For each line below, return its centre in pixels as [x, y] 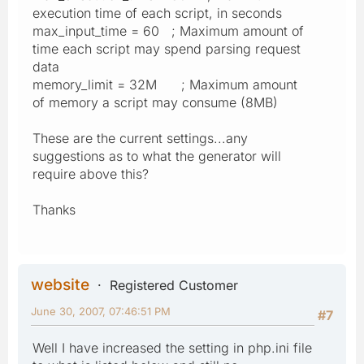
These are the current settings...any [140, 138]
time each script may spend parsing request [167, 48]
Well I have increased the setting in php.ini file [172, 347]
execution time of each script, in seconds [157, 13]
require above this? [91, 173]
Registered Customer [174, 285]
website [60, 284]
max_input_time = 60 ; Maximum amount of [168, 30]
